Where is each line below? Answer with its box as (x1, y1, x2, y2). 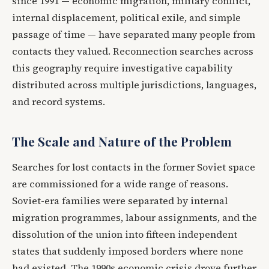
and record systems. (12, 94, 105, 108)
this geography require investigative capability (12, 61, 232, 74)
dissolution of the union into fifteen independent (12, 227, 237, 241)
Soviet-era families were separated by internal (12, 193, 228, 207)
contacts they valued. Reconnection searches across (12, 44, 253, 58)
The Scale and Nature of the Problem (12, 132, 232, 150)
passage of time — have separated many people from (12, 27, 255, 41)
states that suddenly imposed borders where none (12, 244, 243, 258)
